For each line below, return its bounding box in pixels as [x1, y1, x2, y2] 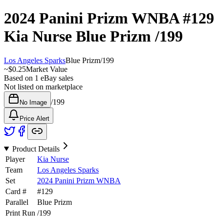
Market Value [26, 65, 67, 73]
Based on [4, 73, 35, 82]
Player [5, 154, 25, 163]
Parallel [5, 197, 28, 206]
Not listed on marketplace [4, 82, 83, 91]
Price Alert [20, 114, 49, 122]
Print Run [5, 208, 35, 217]
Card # [5, 187, 26, 196]
